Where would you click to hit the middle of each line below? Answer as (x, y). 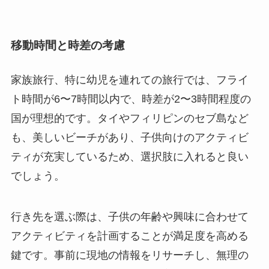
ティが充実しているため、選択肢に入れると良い (129, 157)
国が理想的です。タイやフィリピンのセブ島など (129, 119)
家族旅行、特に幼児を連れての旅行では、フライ (129, 80)
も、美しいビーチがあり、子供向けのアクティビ (129, 138)
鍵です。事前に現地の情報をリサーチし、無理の (129, 255)
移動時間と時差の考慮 (68, 45)
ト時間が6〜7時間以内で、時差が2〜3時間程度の (131, 99)
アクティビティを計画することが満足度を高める (129, 236)
